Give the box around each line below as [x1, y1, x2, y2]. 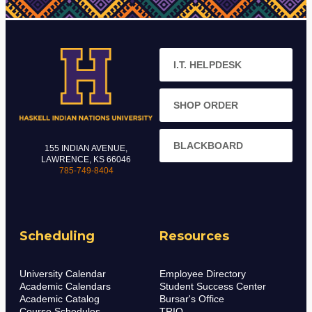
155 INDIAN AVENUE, [45, 143, 127, 154]
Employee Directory [159, 267, 246, 279]
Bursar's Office [159, 292, 224, 304]
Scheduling [19, 228, 95, 244]
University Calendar [19, 267, 106, 279]
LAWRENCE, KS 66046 [41, 155, 131, 165]
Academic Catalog [19, 292, 100, 304]
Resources [159, 228, 229, 244]
